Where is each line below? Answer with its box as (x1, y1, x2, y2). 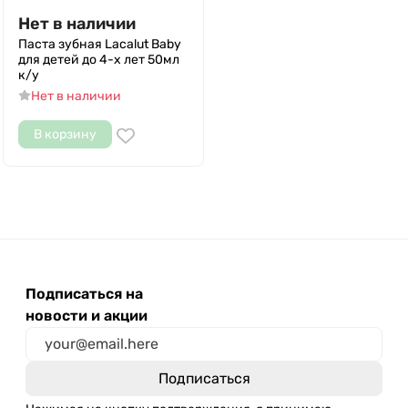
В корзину (34, 127, 97, 142)
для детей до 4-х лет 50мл (18, 52, 179, 67)
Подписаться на (25, 285, 143, 302)
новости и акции (25, 307, 148, 324)
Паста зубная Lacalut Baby (18, 36, 181, 52)
